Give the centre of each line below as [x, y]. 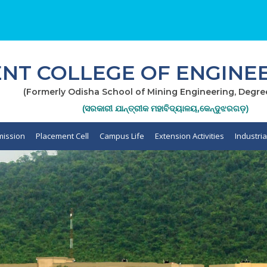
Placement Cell [62, 136]
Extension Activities [190, 136]
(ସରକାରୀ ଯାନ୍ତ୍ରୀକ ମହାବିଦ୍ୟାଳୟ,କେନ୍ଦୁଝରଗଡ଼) [165, 108]
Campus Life [122, 136]
